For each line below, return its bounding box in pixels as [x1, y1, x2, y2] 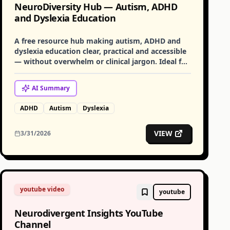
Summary [39, 84, 70, 92]
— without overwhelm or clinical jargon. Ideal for [14, 56, 189, 66]
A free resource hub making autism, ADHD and [14, 36, 181, 46]
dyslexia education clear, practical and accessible [14, 46, 186, 56]
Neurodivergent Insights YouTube [14, 207, 163, 219]
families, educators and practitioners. [14, 67, 147, 76]
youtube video [20, 185, 64, 194]
